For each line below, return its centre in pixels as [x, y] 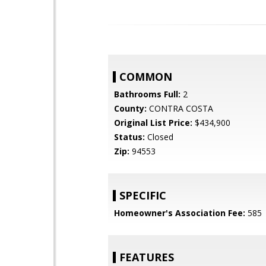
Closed [159, 137]
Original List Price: [153, 123]
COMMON [146, 77]
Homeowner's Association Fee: [180, 213]
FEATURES [147, 257]
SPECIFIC [143, 195]
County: [130, 108]
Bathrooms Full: [147, 94]
